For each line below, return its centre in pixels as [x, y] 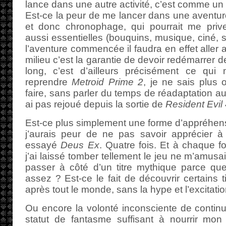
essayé [43, 145]
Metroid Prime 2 [108, 82]
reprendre [49, 82]
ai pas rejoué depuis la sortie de [95, 104]
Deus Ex [80, 145]
